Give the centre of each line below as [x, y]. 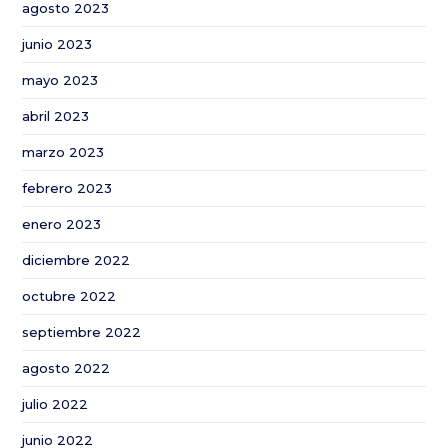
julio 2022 [55, 404]
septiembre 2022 [82, 332]
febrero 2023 [67, 188]
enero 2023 [62, 224]
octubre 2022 [69, 296]
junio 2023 [57, 44]
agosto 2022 [66, 368]
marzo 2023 [63, 152]
